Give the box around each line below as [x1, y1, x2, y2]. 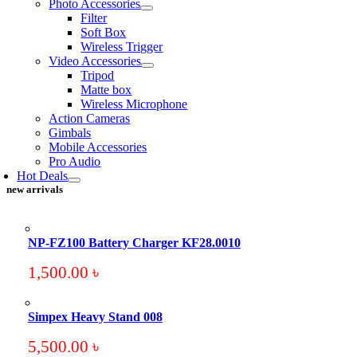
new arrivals [6, 183, 64, 195]
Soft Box [80, 25, 127, 39]
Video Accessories [49, 54, 142, 68]
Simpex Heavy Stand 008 [27, 310, 163, 324]
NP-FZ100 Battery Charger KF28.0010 [27, 236, 241, 249]
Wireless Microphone [80, 97, 188, 111]
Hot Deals [17, 169, 69, 182]
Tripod [80, 69, 115, 82]
